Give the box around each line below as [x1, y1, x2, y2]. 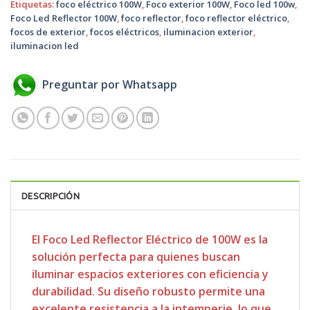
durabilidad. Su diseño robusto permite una [32, 283, 265, 299]
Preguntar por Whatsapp [42, 77, 177, 93]
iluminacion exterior [163, 25, 253, 38]
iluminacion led [10, 39, 79, 52]
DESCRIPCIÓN [21, 190, 80, 201]
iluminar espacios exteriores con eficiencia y [32, 266, 268, 282]
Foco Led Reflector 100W [10, 11, 117, 24]
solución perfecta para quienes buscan [32, 248, 240, 264]
